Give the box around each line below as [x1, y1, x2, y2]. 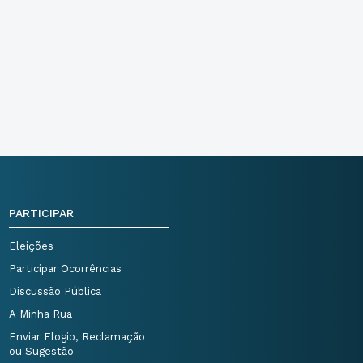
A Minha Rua [8, 308, 72, 320]
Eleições [8, 240, 53, 252]
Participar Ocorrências [8, 263, 122, 275]
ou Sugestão [8, 345, 74, 357]
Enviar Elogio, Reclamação [8, 331, 145, 343]
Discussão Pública [8, 285, 101, 297]
